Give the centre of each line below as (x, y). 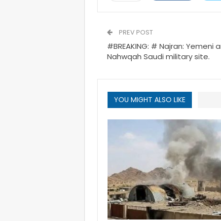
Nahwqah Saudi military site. (158, 56)
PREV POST (135, 32)
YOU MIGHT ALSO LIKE (150, 100)
